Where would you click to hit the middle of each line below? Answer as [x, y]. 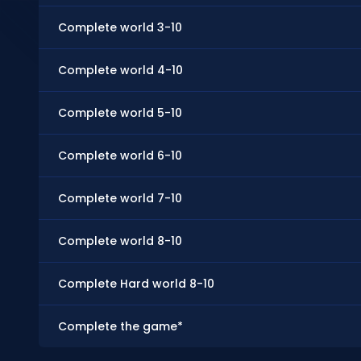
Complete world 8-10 [120, 241]
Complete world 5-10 [120, 113]
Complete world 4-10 [120, 70]
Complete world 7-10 [120, 198]
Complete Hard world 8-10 [136, 284]
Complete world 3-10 [120, 27]
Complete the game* [120, 326]
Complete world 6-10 [120, 156]
